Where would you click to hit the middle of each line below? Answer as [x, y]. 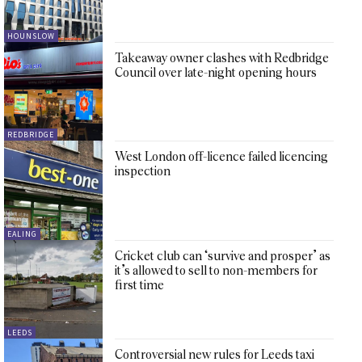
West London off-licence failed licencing [222, 157]
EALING [22, 234]
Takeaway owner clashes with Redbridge [222, 58]
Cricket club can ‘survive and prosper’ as [223, 255]
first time [140, 284]
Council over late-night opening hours [216, 73]
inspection [143, 171]
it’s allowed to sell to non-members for [217, 270]
